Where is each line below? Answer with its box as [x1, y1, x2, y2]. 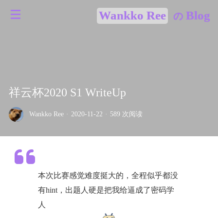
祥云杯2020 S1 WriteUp [8, 86, 126, 99]
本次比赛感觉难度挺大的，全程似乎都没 [37, 171, 178, 180]
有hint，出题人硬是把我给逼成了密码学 [37, 185, 174, 194]
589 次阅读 [109, 110, 143, 118]
